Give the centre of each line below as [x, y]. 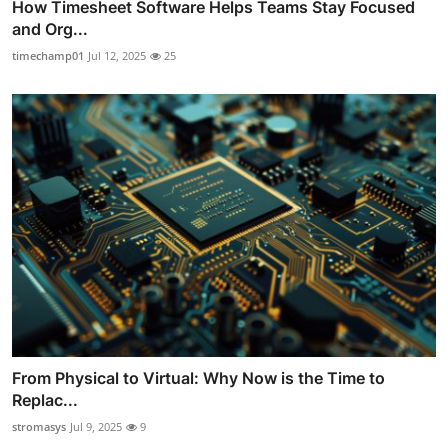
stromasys [39, 426]
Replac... [45, 399]
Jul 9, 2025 [96, 426]
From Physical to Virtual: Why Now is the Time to [198, 377]
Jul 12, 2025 [117, 56]
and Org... [50, 29]
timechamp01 [48, 56]
